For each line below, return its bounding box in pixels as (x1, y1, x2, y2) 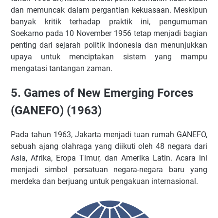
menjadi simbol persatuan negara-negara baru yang (11, 165, 207, 175)
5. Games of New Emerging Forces (11, 86, 193, 100)
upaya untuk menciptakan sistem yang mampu (11, 52, 207, 62)
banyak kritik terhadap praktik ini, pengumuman (11, 17, 207, 27)
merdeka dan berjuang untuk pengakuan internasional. (11, 177, 198, 186)
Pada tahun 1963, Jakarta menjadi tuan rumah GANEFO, (11, 130, 207, 140)
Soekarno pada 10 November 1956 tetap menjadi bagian (11, 29, 207, 38)
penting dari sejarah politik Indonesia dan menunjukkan (11, 40, 207, 50)
